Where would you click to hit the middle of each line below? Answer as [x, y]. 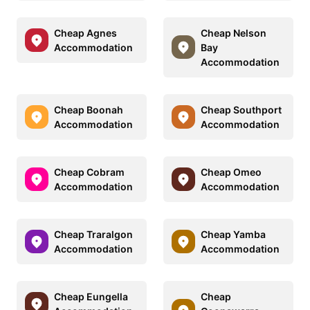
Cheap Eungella [91, 296]
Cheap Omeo [231, 172]
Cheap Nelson [234, 33]
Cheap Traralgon [93, 234]
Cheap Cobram [89, 172]
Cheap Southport [241, 109]
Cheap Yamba [233, 234]
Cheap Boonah [89, 109]
